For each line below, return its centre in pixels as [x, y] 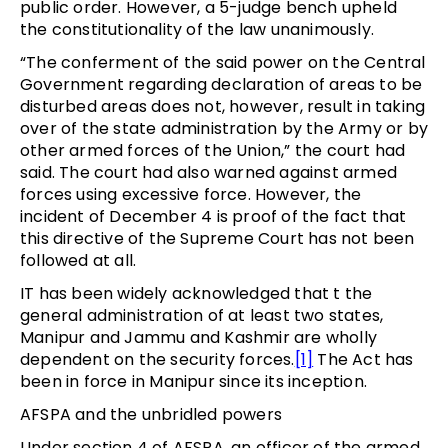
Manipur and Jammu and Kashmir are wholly [199, 337]
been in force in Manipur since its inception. [194, 381]
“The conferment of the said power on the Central [223, 62]
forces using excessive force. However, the [191, 194]
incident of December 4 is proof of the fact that [213, 216]
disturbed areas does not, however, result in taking [223, 106]
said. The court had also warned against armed [209, 172]
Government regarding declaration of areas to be [221, 84]
